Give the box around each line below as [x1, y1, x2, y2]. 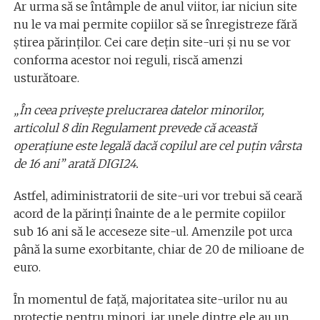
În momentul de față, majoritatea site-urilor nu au [13, 292, 288, 307]
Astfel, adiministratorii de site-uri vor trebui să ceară [13, 189, 302, 204]
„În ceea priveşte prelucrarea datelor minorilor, [13, 103, 264, 118]
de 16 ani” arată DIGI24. [13, 156, 139, 171]
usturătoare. [13, 71, 79, 86]
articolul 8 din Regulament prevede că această [13, 121, 256, 136]
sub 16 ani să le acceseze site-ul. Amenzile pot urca [13, 224, 292, 239]
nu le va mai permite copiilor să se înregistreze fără [13, 17, 297, 32]
